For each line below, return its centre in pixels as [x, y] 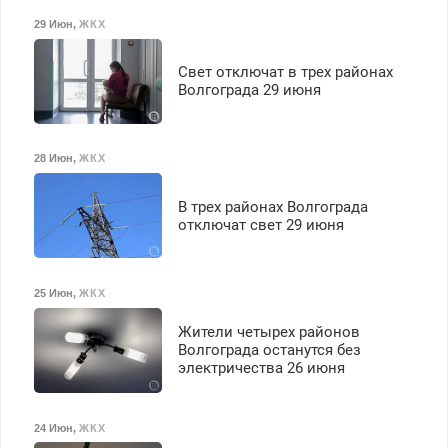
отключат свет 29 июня [260, 224]
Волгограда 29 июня [249, 90]
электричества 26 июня [261, 368]
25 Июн [53, 292]
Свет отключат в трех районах [285, 72]
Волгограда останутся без [269, 350]
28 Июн [53, 158]
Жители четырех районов [268, 332]
